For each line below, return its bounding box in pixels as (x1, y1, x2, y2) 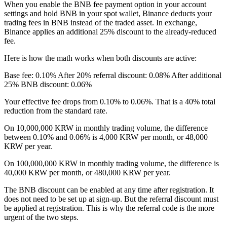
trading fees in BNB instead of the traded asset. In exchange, (4, 18, 197, 27)
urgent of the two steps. (4, 213, 79, 222)
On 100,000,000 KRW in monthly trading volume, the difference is (4, 159, 219, 168)
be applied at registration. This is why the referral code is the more (4, 204, 214, 213)
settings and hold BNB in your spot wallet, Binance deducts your (4, 9, 212, 18)
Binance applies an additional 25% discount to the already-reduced (4, 27, 216, 36)
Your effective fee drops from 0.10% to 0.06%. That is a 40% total (4, 97, 215, 106)
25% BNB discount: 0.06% (4, 80, 92, 89)
